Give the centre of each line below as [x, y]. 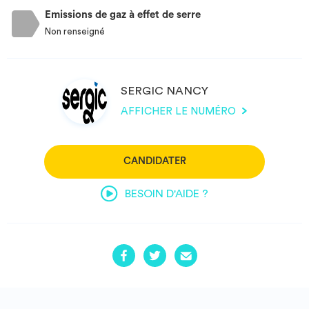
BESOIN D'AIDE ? [167, 193]
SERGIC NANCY [165, 91]
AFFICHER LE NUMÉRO [180, 112]
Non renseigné [75, 31]
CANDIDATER [154, 161]
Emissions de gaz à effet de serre [123, 14]
